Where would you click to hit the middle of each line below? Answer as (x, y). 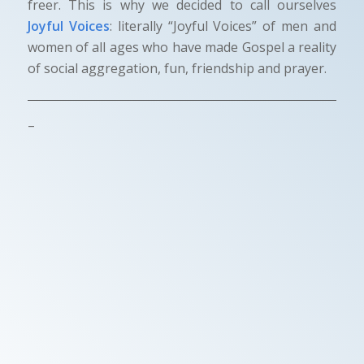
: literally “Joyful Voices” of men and (223, 26)
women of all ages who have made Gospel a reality (182, 48)
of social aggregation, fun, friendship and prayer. (177, 69)
